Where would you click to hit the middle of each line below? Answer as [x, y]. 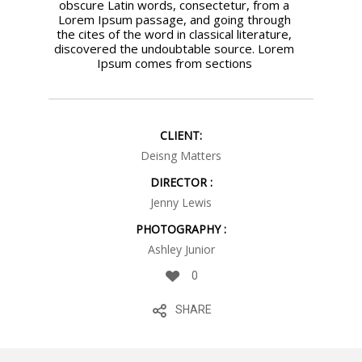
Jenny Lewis [181, 203]
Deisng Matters [181, 156]
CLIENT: [181, 136]
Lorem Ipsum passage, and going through [174, 20]
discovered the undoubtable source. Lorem [175, 49]
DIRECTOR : [181, 183]
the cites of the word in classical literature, [175, 34]
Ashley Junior [181, 250]
